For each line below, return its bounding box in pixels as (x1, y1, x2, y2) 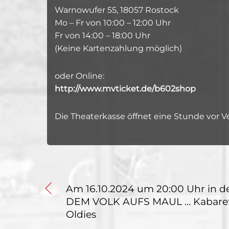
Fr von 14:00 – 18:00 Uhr (55, 31, 150, 41)
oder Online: (55, 71, 104, 81)
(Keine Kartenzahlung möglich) (55, 43, 182, 54)
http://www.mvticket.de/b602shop (55, 83, 196, 94)
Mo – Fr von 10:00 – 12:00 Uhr (55, 18, 171, 28)
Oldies (66, 208, 96, 220)
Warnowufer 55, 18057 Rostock (55, 5, 179, 15)
